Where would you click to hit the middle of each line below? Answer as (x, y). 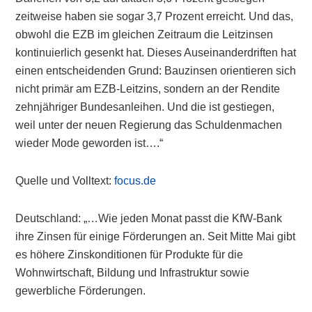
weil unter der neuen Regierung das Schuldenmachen (149, 125)
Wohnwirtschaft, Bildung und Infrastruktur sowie (133, 273)
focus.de (135, 181)
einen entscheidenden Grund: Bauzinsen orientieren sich (156, 71)
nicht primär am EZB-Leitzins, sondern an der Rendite (148, 89)
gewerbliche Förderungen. (81, 291)
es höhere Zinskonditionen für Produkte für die (130, 255)
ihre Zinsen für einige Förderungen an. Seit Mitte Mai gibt (156, 236)
